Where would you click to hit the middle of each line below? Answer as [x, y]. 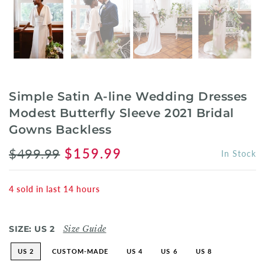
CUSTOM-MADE [80, 251]
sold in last [39, 189]
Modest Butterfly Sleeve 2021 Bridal [122, 113]
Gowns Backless [60, 130]
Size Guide [85, 229]
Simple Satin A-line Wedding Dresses [128, 97]
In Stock [239, 154]
